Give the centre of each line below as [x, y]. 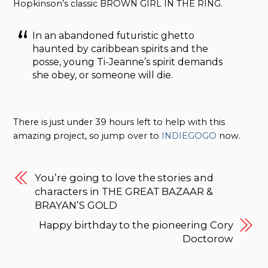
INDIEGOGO [189, 135]
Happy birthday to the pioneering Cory [136, 225]
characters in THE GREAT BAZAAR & [124, 192]
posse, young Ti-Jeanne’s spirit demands [128, 62]
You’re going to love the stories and [124, 178]
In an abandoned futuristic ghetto [114, 36]
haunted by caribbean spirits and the [121, 49]
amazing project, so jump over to [88, 135]
